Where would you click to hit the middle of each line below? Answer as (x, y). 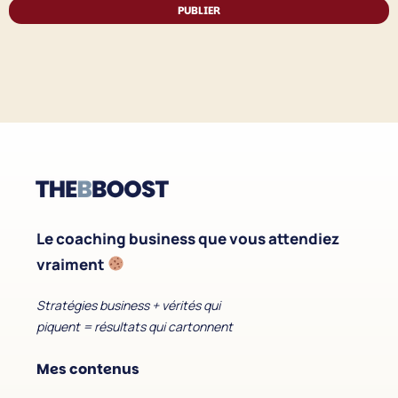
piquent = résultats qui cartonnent (135, 326)
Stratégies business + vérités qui (128, 305)
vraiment (72, 264)
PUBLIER (199, 11)
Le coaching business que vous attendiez (188, 238)
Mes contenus (88, 369)
